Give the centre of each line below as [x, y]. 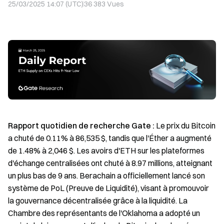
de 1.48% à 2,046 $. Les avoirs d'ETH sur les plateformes [106, 150]
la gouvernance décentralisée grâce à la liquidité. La [98, 200]
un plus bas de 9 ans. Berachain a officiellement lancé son [106, 175]
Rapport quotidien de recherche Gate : [82, 125]
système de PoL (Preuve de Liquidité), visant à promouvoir [108, 188]
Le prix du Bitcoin [186, 125]
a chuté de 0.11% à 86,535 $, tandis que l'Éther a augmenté [110, 138]
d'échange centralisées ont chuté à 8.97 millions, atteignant [110, 163]
